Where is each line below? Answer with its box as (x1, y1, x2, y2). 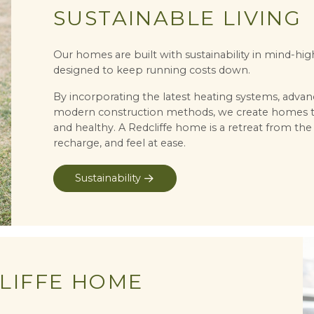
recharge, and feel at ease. (53, 137, 186, 150)
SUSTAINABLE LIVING (53, 6, 302, 31)
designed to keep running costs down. (53, 64, 250, 77)
